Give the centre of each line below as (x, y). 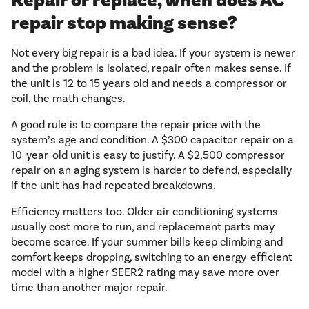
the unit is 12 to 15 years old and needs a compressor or (149, 83)
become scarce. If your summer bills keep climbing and (147, 242)
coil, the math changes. (68, 99)
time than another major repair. (89, 288)
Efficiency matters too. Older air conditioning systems (144, 212)
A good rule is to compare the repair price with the (136, 125)
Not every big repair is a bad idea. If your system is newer (153, 53)
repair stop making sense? (124, 23)
